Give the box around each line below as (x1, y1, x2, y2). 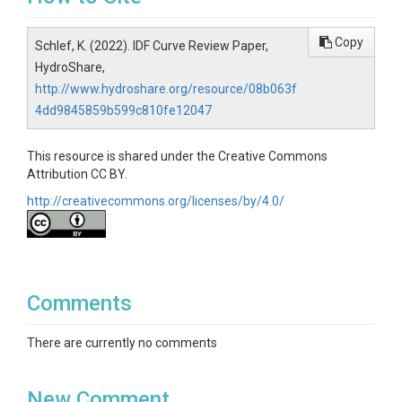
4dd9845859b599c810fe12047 (35, 103, 212, 118)
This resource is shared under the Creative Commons (27, 149, 328, 163)
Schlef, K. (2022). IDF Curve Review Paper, (35, 39, 268, 53)
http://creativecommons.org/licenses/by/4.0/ (27, 194, 284, 208)
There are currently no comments (27, 336, 217, 350)
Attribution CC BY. (27, 167, 127, 181)
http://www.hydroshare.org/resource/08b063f (35, 82, 297, 96)
